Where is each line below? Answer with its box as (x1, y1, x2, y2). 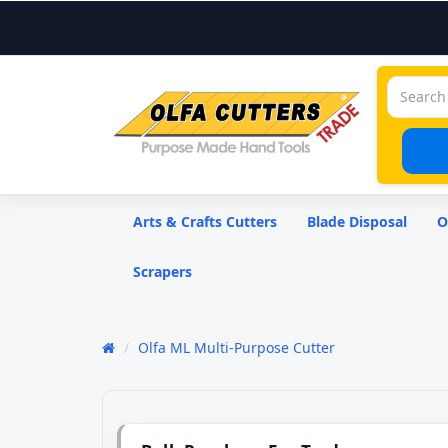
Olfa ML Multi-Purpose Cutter (138, 338, 335, 357)
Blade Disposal (307, 212, 407, 231)
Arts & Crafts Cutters (133, 212, 277, 231)
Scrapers (133, 262, 192, 281)
